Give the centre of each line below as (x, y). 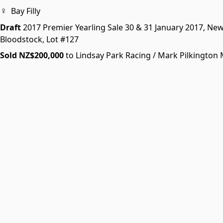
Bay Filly (25, 11)
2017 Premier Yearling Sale (74, 27)
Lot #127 (62, 39)
